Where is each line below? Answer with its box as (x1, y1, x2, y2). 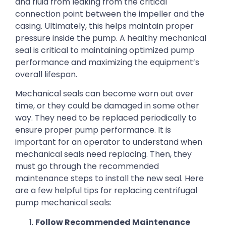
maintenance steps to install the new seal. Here (15, 173, 204, 185)
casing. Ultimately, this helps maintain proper (15, 20, 194, 32)
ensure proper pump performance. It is (15, 124, 171, 136)
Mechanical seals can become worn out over (15, 88, 194, 100)
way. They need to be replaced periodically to (15, 112, 197, 124)
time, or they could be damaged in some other (15, 100, 199, 112)
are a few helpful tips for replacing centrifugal (15, 185, 197, 197)
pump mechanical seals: (15, 197, 111, 209)
